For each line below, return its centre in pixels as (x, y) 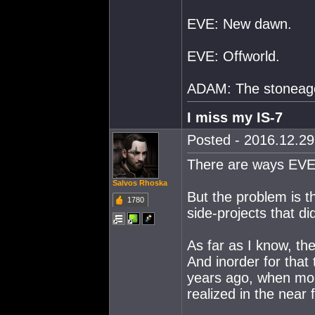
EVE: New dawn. (239, 24)
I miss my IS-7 (235, 117)
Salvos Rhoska (140, 183)
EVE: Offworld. (233, 56)
